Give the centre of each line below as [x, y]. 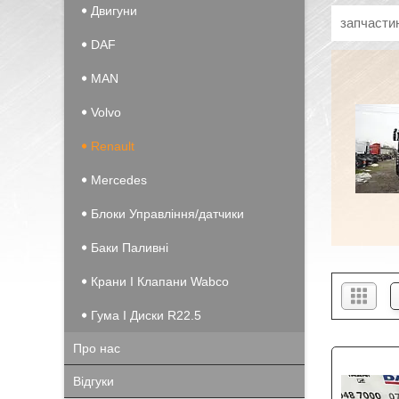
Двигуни [114, 11]
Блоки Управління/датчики [167, 214]
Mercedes [119, 180]
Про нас [97, 348]
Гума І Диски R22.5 [146, 315]
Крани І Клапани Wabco [160, 281]
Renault [113, 146]
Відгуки [94, 381]
